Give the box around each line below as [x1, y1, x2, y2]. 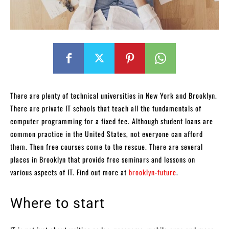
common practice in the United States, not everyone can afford [10, 128, 203, 139]
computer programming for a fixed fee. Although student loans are [10, 115, 213, 126]
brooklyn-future [129, 166, 176, 177]
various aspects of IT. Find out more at [10, 166, 129, 177]
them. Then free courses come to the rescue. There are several [10, 141, 203, 152]
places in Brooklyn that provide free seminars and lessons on [10, 153, 195, 165]
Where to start [10, 195, 105, 212]
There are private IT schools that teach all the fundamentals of [10, 102, 201, 113]
